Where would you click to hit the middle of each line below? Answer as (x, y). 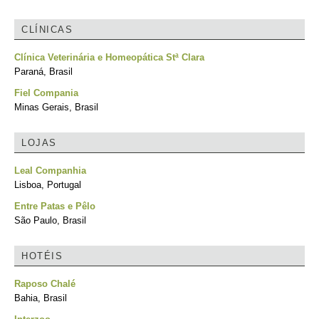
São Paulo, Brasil (50, 220)
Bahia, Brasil (41, 298)
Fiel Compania (46, 93)
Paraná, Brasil (43, 72)
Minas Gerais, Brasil (56, 107)
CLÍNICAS (47, 30)
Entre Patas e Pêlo (55, 206)
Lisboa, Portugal (48, 185)
